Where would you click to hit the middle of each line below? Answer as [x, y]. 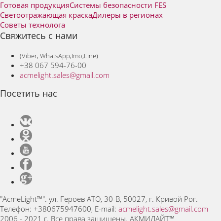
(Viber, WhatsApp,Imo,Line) [59, 56]
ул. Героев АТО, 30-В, [85, 199]
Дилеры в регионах [128, 15]
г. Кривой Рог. [173, 199]
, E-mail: [105, 209]
